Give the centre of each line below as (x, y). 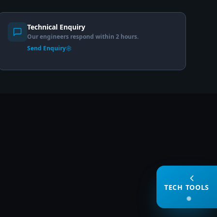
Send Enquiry (46, 48)
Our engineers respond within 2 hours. (83, 37)
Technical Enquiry (56, 27)
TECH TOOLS (187, 187)
